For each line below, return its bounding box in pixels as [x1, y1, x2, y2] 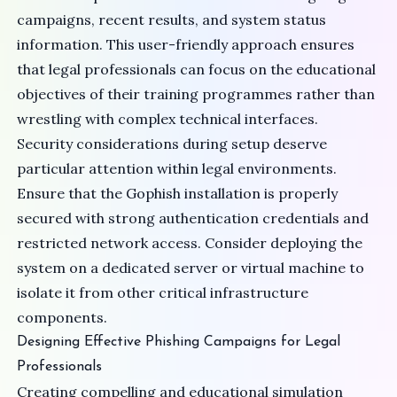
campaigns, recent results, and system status [17, 11, 327, 29]
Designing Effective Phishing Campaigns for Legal [17, 335, 341, 350]
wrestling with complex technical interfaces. [17, 110, 319, 128]
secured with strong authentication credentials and [17, 209, 370, 228]
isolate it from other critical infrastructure [17, 284, 309, 302]
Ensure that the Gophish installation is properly [17, 184, 339, 203]
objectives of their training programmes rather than [17, 85, 376, 104]
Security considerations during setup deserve [17, 135, 328, 153]
